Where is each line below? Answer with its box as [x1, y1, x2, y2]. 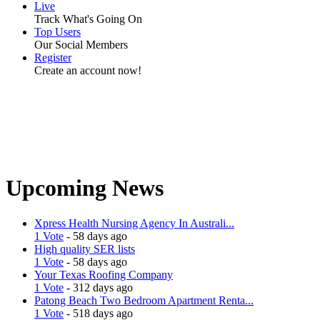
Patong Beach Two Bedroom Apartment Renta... [34, 294, 254, 306]
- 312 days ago [64, 281, 133, 294]
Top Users [34, 26, 81, 38]
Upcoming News [6, 175, 164, 201]
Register [34, 51, 71, 64]
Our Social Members [34, 39, 128, 51]
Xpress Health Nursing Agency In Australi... [34, 216, 234, 229]
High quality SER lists [34, 242, 135, 255]
